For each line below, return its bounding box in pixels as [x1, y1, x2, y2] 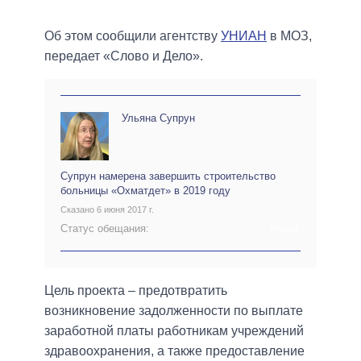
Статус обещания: [60, 222, 149, 234]
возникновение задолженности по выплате [44, 303, 303, 317]
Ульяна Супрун [122, 111, 195, 124]
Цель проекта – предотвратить [44, 283, 227, 297]
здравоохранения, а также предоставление [44, 343, 305, 358]
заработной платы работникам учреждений [44, 323, 304, 338]
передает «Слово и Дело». [44, 48, 203, 63]
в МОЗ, [267, 28, 312, 43]
